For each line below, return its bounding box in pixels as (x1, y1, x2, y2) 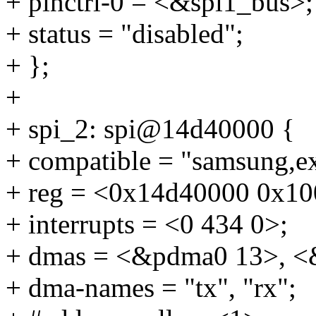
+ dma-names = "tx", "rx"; (6, 272, 296, 303)
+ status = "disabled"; (6, 18, 243, 49)
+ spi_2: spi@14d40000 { (6, 114, 295, 145)
